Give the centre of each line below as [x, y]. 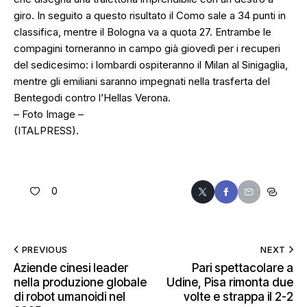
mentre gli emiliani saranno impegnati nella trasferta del [142, 82]
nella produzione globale [80, 282]
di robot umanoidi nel [70, 296]
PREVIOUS [45, 249]
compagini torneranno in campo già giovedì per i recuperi [147, 49]
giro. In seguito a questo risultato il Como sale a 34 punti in [150, 16]
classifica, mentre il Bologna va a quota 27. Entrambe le [143, 32]
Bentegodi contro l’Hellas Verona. [92, 98]
